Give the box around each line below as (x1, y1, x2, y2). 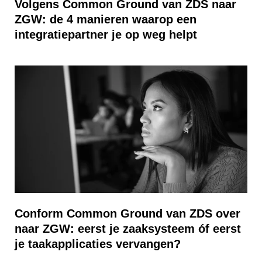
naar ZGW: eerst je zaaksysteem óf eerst (15, 222, 241, 235)
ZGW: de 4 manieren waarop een (15, 13, 196, 26)
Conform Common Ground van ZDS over (15, 207, 240, 220)
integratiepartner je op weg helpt (15, 28, 197, 41)
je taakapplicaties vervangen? (15, 237, 181, 250)
